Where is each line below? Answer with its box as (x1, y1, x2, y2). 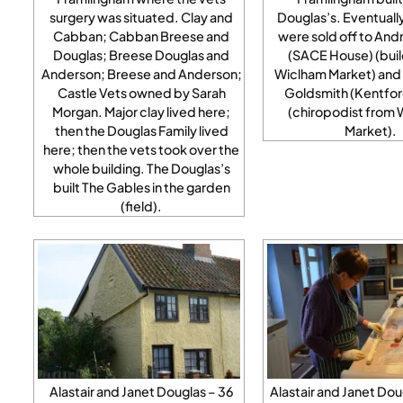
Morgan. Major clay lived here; (52, 103, 230, 120)
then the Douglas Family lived (54, 121, 228, 139)
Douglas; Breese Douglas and (53, 46, 229, 63)
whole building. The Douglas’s (52, 159, 230, 176)
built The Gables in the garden (52, 178, 230, 195)
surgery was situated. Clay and (49, 8, 233, 25)
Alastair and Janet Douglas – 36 (49, 382, 234, 399)
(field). (121, 197, 162, 214)
